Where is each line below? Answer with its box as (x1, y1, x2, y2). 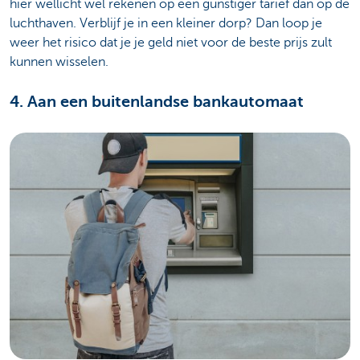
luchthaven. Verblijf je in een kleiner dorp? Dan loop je (10, 15, 322, 31)
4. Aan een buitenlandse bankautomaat (10, 92, 304, 111)
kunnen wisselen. (10, 54, 108, 69)
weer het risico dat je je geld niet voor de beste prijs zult (10, 35, 332, 50)
